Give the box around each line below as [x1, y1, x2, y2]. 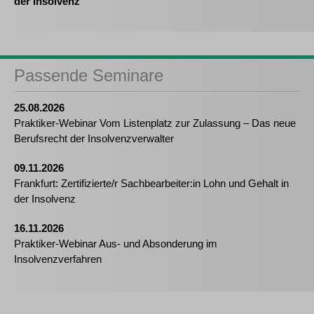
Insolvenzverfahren [14, 253, 102, 266]
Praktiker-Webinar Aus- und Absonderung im [14, 238, 217, 250]
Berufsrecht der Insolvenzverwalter [14, 132, 174, 145]
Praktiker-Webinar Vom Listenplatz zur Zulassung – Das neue [14, 117, 296, 130]
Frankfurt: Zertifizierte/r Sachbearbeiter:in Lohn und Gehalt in [14, 177, 289, 190]
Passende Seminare [14, 66, 163, 86]
